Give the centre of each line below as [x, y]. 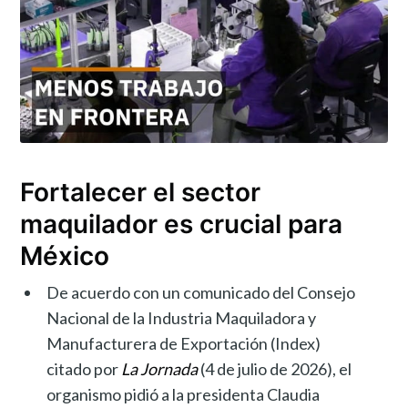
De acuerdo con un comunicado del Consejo [201, 292]
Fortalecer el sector [141, 192]
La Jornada [160, 368]
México [65, 255]
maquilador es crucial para [182, 224]
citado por [84, 368]
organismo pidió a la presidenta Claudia [184, 394]
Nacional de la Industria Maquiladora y [182, 317]
